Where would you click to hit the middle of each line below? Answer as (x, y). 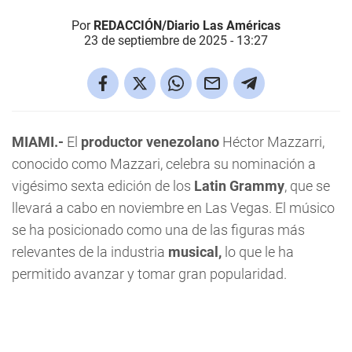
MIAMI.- (38, 142)
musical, (195, 252)
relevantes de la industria (90, 252)
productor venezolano (152, 142)
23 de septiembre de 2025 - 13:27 (176, 40)
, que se (307, 186)
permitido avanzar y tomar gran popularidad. (149, 274)
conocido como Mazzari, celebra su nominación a (164, 164)
